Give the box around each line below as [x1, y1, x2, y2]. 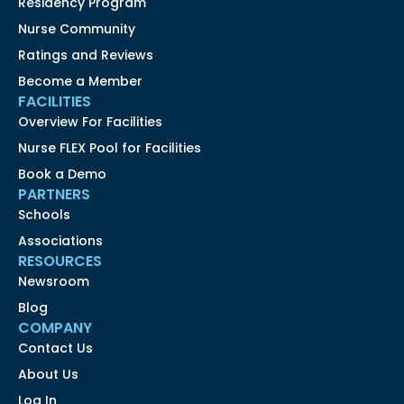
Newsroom [18, 272, 89, 291]
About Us [18, 365, 78, 384]
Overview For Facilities [18, 113, 162, 132]
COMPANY [18, 317, 92, 339]
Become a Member [18, 72, 142, 91]
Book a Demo [18, 165, 106, 184]
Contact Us [18, 339, 93, 358]
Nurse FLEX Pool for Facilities [18, 139, 201, 158]
